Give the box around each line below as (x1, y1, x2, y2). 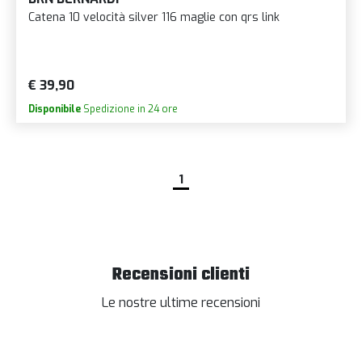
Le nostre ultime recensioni (102, 294, 260, 312)
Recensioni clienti (112, 261, 250, 289)
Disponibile (28, 103, 81, 116)
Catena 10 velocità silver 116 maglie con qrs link (28, 10, 280, 26)
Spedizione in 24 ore (81, 103, 178, 116)
